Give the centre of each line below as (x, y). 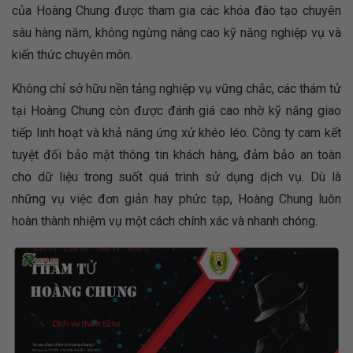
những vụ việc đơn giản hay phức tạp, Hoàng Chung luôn (176, 199)
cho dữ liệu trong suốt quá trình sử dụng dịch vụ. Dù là (176, 177)
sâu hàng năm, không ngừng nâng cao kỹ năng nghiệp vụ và (176, 33)
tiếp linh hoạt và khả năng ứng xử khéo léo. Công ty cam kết (176, 133)
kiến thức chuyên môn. (72, 55)
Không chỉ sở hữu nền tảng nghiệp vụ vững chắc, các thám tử (176, 89)
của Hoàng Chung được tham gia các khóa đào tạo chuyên (176, 11)
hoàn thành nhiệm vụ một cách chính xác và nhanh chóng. (165, 221)
